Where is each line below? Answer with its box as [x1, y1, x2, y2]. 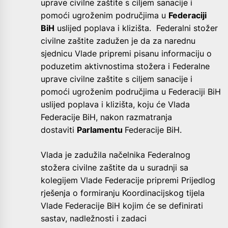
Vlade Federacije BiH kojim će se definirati [41, 200, 203, 211]
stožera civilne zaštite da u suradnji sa [41, 162, 188, 173]
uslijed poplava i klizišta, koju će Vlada [41, 99, 190, 109]
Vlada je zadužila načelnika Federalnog [41, 149, 190, 160]
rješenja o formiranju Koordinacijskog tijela [41, 187, 205, 198]
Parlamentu [77, 124, 125, 135]
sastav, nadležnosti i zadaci [41, 213, 147, 223]
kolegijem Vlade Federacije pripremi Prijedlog [41, 175, 215, 185]
